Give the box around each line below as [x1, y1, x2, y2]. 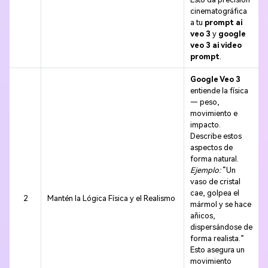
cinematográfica [190, 7, 247, 16]
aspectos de [190, 143, 233, 153]
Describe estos [190, 132, 242, 141]
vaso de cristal [190, 177, 240, 187]
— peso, [190, 98, 220, 107]
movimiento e [190, 109, 237, 118]
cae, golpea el [190, 188, 239, 198]
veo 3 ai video [190, 41, 242, 50]
